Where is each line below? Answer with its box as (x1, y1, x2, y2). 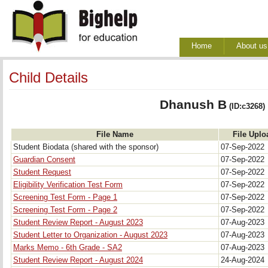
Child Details (9, 69, 88, 86)
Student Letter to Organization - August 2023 (13, 231, 167, 239)
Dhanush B (160, 98, 227, 112)
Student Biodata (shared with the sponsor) (13, 143, 159, 151)
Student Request (13, 168, 71, 176)
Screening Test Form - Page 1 (13, 193, 117, 202)
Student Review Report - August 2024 (13, 256, 143, 264)
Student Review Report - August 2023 (13, 218, 143, 227)
